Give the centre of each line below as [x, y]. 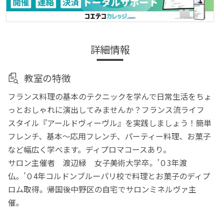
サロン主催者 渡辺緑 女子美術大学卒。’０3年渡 [98, 162]
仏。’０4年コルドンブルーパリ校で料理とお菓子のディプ [109, 176]
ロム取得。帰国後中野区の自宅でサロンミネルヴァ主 [102, 189]
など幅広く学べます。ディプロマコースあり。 [90, 149]
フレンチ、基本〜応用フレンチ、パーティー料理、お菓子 [110, 136]
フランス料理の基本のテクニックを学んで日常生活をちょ [110, 96]
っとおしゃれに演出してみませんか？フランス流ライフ [106, 109]
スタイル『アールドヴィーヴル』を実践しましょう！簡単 [110, 123]
